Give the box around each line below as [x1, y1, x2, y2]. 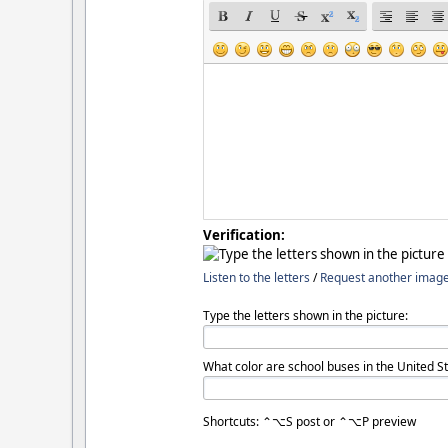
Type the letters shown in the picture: [203, 307, 409, 325]
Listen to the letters [203, 269, 311, 287]
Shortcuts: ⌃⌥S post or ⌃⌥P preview [203, 413, 417, 431]
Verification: [203, 226, 286, 245]
